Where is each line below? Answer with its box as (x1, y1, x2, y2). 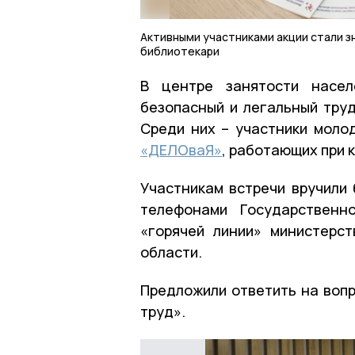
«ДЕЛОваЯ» (140, 139, 222, 159)
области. (140, 242, 202, 261)
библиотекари (140, 43, 219, 59)
